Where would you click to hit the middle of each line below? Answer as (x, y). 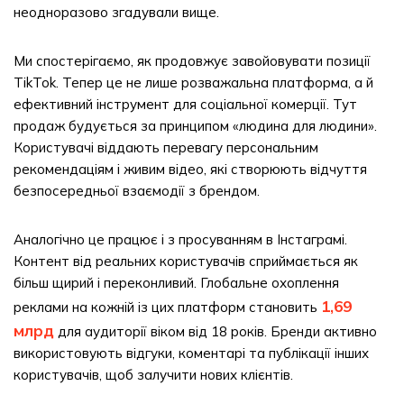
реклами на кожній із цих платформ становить (167, 307)
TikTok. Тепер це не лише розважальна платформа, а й (193, 83)
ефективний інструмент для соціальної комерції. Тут (185, 104)
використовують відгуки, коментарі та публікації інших (191, 353)
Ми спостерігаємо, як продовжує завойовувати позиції (192, 61)
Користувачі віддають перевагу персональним (166, 147)
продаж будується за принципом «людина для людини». (195, 126)
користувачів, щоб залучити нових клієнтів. (153, 375)
